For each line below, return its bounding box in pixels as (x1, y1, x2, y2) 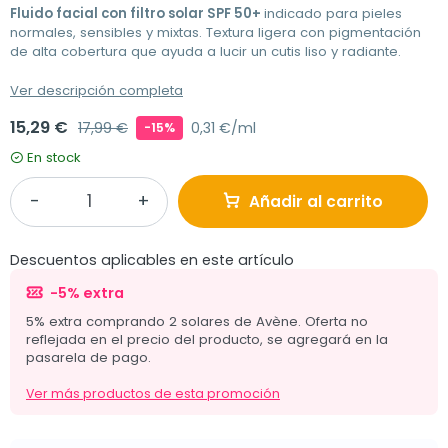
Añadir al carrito (249, 191, 383, 213)
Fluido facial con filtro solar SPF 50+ (10, 4, 264, 24)
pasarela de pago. (26, 348, 151, 368)
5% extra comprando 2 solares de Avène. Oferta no (26, 312, 368, 332)
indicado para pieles (264, 4, 402, 24)
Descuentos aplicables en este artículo (10, 250, 294, 271)
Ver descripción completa (10, 81, 183, 101)
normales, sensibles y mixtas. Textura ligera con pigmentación (10, 23, 421, 43)
